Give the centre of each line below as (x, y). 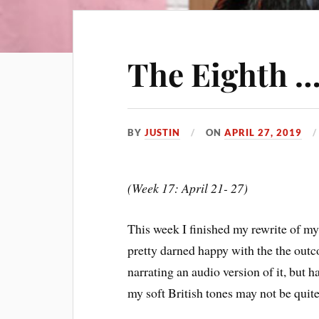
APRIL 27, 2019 (263, 132)
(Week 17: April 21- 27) (188, 188)
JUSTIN (163, 132)
